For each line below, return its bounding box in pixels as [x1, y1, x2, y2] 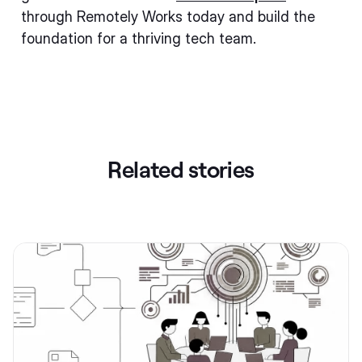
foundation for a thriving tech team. [21, 30, 256, 47]
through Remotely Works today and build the [21, 8, 315, 25]
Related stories [107, 155, 255, 183]
